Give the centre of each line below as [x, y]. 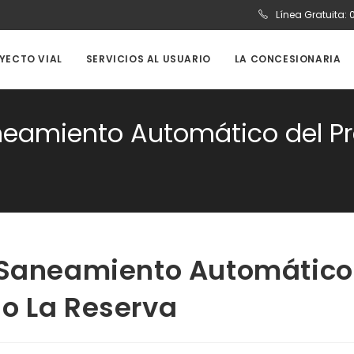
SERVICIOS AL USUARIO [148, 59]
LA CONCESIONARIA [288, 59]
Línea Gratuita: [311, 15]
